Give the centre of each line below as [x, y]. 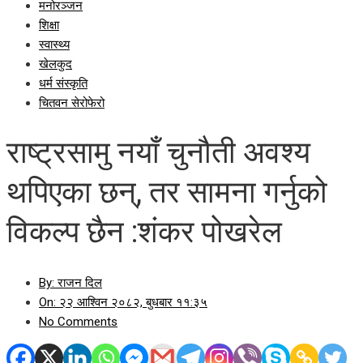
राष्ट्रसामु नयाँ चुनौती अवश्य [158, 153]
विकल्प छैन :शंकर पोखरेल [144, 232]
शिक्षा [49, 25]
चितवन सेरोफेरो [72, 103]
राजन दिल [78, 282]
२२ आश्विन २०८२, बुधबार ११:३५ [132, 302]
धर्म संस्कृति [63, 83]
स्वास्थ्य [54, 45]
